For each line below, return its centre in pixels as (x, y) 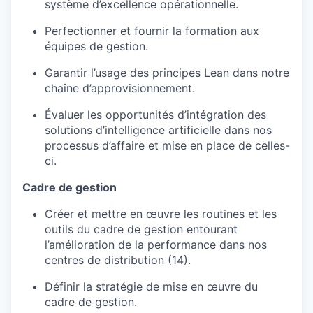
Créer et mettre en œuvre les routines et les (161, 213)
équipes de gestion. (96, 46)
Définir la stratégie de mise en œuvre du (151, 286)
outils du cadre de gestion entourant (141, 229)
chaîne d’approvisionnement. (120, 88)
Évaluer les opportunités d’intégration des (155, 114)
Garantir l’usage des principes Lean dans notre (167, 72)
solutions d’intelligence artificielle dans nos (158, 130)
